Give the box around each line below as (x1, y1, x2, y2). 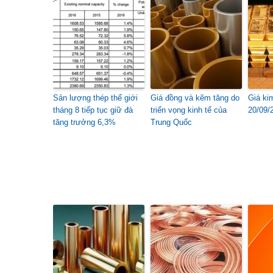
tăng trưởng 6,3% (53, 118, 116, 127)
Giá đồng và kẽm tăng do (151, 93, 239, 102)
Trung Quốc (151, 118, 192, 127)
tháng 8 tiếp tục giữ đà (53, 105, 133, 115)
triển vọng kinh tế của (151, 105, 227, 115)
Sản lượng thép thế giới (53, 93, 138, 102)
